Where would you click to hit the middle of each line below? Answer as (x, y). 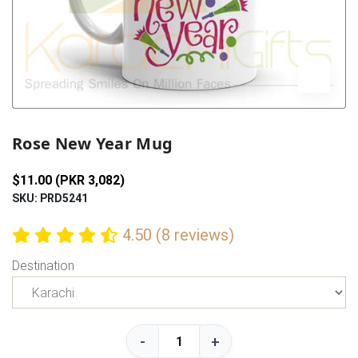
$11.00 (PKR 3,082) (68, 180)
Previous (60, 125)
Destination (43, 266)
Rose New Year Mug (93, 143)
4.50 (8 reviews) (178, 235)
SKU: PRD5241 (50, 198)
